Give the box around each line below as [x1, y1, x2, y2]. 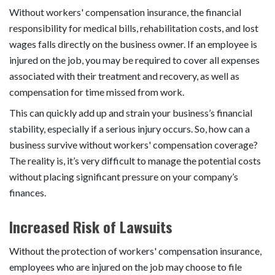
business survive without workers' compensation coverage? [9, 138, 258, 150]
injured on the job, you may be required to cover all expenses [9, 53, 260, 66]
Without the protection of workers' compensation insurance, [9, 244, 261, 257]
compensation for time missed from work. [9, 85, 184, 98]
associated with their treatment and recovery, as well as [9, 69, 239, 82]
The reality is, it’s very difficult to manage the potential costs [9, 154, 261, 166]
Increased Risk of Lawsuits [9, 215, 172, 238]
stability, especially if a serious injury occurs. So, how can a [9, 122, 250, 134]
